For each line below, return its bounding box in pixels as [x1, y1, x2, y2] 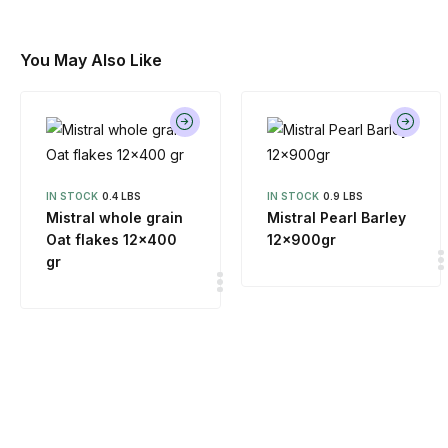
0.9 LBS [322, 190, 363, 203]
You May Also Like [20, 50, 162, 71]
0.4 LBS [102, 190, 141, 203]
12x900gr [266, 231, 336, 249]
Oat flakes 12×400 [46, 231, 177, 249]
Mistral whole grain [46, 209, 183, 227]
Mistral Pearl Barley [266, 209, 406, 227]
